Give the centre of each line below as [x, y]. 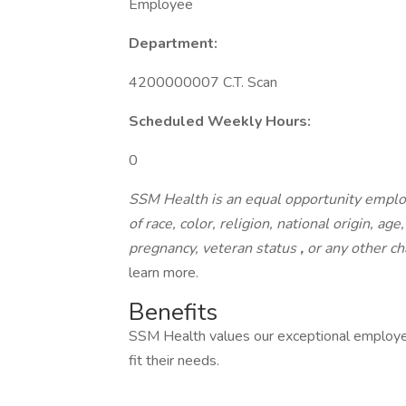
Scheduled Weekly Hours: [220, 121]
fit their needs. [176, 361]
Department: [173, 43]
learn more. [164, 273]
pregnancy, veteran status [214, 248]
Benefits [173, 312]
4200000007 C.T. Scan [203, 82]
